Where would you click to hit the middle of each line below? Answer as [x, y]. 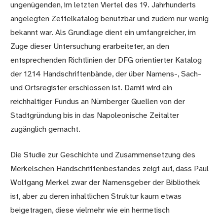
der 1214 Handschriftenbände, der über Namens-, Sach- [106, 74]
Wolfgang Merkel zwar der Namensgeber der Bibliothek [106, 183]
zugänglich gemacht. [46, 129]
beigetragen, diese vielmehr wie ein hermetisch [90, 210]
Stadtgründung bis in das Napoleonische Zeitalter [95, 115]
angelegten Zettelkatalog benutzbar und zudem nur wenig [110, 19]
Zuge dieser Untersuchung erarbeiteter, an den [90, 46]
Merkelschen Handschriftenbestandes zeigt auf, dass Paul [110, 169]
